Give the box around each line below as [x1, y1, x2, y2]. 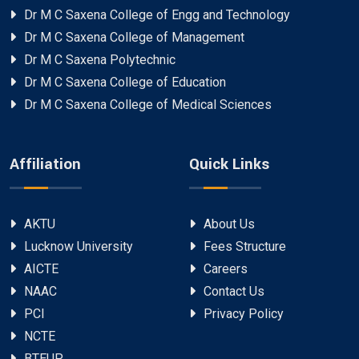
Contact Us [204, 283, 264, 299]
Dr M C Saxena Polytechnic [24, 51, 175, 67]
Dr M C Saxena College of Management [24, 29, 244, 45]
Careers [204, 260, 248, 276]
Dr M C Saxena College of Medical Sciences [24, 96, 272, 112]
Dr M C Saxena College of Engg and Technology [24, 6, 290, 22]
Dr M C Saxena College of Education [24, 74, 226, 90]
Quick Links [189, 152, 269, 175]
